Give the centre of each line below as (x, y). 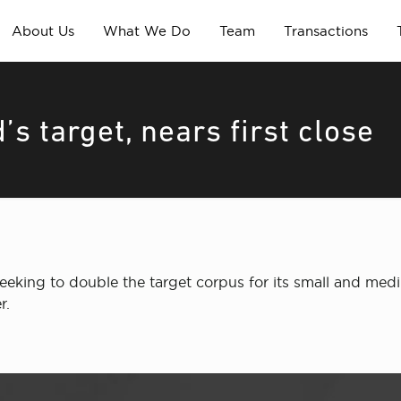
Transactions (325, 31)
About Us (43, 31)
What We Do (146, 31)
